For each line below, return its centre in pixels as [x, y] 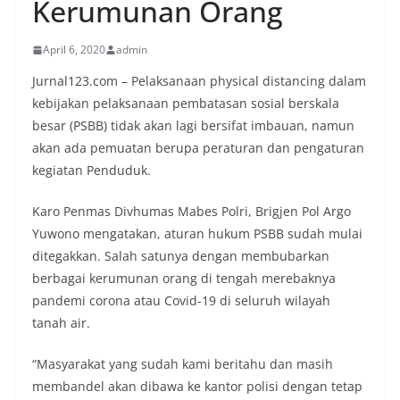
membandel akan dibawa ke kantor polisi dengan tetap [197, 387]
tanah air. [61, 323]
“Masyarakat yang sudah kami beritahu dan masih [183, 364]
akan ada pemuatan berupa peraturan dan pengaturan [198, 148]
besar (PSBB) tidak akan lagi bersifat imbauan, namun [193, 126]
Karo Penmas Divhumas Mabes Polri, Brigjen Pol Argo [192, 212]
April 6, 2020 [74, 50]
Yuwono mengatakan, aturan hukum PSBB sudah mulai [197, 234]
